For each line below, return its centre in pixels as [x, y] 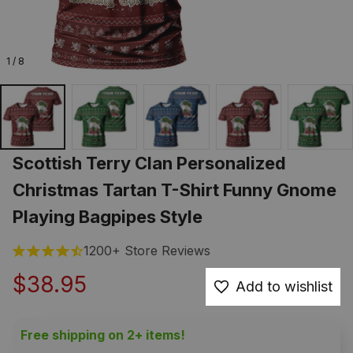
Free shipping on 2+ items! [103, 335]
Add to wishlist [284, 287]
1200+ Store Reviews [147, 251]
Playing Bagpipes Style [108, 217]
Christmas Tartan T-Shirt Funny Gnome [175, 190]
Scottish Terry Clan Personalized [149, 163]
